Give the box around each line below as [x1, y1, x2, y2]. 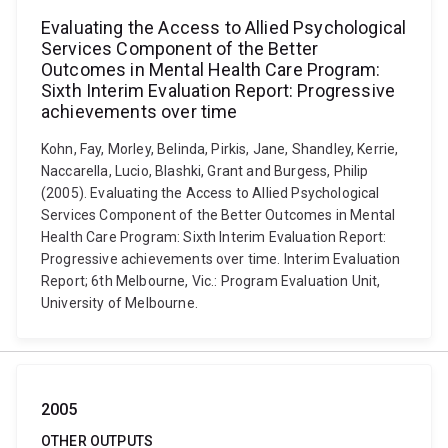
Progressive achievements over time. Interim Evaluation [41, 251, 401, 267]
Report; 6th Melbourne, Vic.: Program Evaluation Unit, [41, 273, 381, 289]
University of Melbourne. [41, 295, 198, 311]
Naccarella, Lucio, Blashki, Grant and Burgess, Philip [41, 163, 369, 179]
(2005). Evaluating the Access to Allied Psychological [41, 185, 380, 201]
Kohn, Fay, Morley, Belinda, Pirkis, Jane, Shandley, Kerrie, [41, 141, 399, 157]
